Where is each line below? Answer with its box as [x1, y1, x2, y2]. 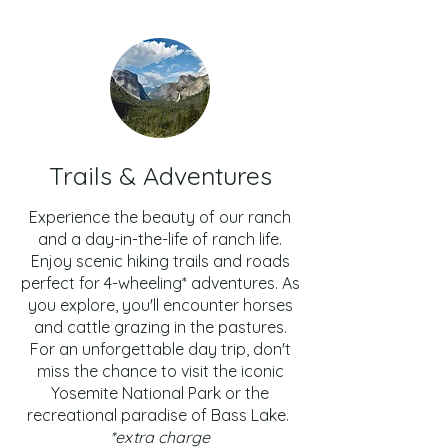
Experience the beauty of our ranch [29, 207, 291, 227]
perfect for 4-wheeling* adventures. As [20, 273, 300, 293]
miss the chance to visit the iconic [36, 361, 284, 381]
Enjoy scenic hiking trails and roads [30, 251, 290, 271]
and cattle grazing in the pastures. [33, 317, 287, 337]
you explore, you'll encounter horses [27, 295, 293, 315]
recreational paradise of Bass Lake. [27, 405, 293, 425]
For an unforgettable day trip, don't [29, 339, 291, 359]
